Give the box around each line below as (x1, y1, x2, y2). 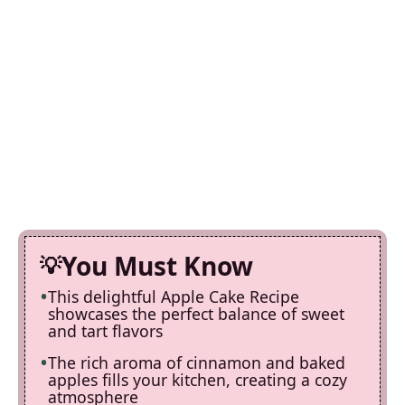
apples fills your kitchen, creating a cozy (48, 368, 347, 391)
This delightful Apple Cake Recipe (48, 285, 299, 307)
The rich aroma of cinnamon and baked (48, 351, 345, 373)
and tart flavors (48, 319, 163, 342)
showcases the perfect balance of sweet (48, 302, 344, 325)
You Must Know (61, 248, 253, 283)
